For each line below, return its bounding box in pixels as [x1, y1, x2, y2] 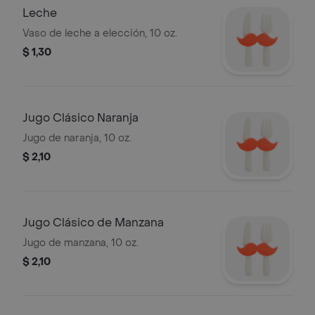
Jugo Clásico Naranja [22, 110, 139, 125]
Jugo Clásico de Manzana [22, 215, 164, 230]
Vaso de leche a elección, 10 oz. [22, 27, 177, 40]
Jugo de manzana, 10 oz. [22, 236, 139, 250]
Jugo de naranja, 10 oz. [22, 131, 131, 145]
